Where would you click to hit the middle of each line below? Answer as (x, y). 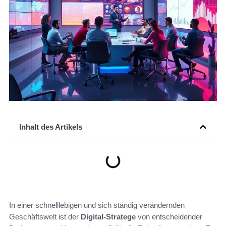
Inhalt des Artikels (51, 127)
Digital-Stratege (108, 217)
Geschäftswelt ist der (45, 217)
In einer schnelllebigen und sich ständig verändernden (97, 205)
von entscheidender (169, 217)
